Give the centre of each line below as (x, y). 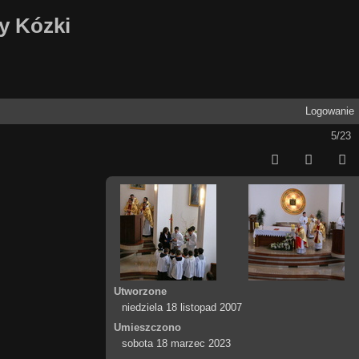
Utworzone (141, 291)
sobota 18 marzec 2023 (177, 343)
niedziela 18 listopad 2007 (182, 307)
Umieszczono (148, 327)
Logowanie (329, 111)
